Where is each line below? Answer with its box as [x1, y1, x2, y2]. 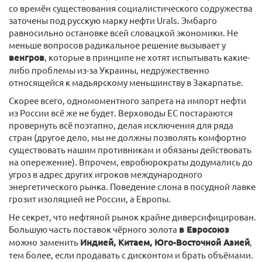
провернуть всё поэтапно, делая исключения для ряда [9, 119, 233, 130]
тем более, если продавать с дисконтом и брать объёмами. [9, 249, 253, 260]
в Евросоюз [179, 223, 229, 235]
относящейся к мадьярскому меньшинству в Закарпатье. [9, 77, 243, 88]
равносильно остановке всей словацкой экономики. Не [9, 27, 238, 38]
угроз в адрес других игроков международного [9, 168, 202, 180]
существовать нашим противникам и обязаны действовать [9, 144, 251, 155]
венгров [9, 51, 44, 63]
